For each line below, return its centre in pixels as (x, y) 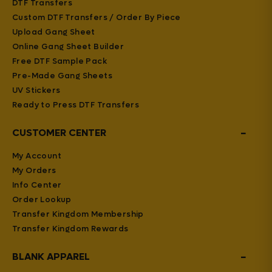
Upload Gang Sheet (54, 32)
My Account (37, 155)
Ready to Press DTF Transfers (76, 104)
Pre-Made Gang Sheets (62, 75)
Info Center (37, 185)
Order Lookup (42, 199)
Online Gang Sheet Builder (68, 46)
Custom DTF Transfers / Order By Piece (97, 17)
